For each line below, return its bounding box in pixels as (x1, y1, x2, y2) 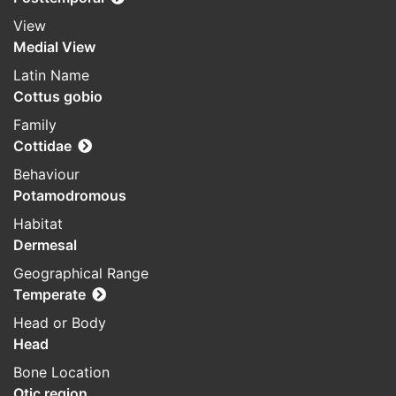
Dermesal (13, 236, 77, 255)
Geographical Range (13, 264, 148, 283)
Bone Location (13, 363, 110, 382)
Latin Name (13, 66, 89, 85)
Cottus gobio (13, 88, 103, 106)
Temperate (13, 286, 86, 304)
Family (13, 116, 57, 134)
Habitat (13, 215, 63, 233)
